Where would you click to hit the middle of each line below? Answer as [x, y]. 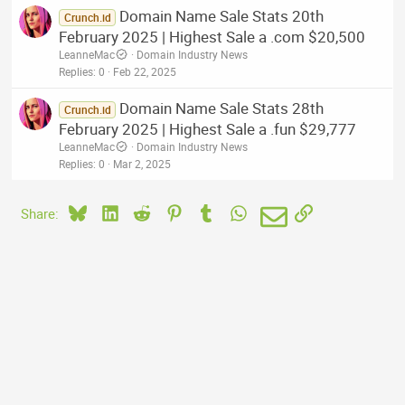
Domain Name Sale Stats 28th [221, 108]
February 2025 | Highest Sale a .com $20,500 [212, 36]
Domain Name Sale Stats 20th [221, 15]
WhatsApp [277, 211]
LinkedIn [143, 211]
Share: [40, 213]
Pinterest [209, 211]
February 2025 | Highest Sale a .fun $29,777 [208, 128]
